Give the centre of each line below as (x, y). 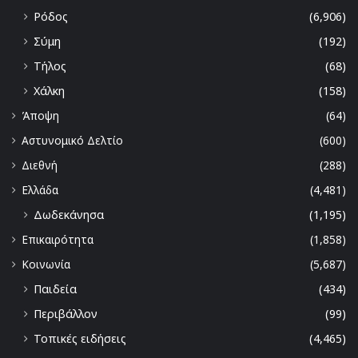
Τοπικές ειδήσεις (80, 339)
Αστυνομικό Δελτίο (72, 141)
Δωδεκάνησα (69, 215)
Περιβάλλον (66, 314)
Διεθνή (40, 165)
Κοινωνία (46, 265)
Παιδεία (55, 289)
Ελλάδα (40, 190)
